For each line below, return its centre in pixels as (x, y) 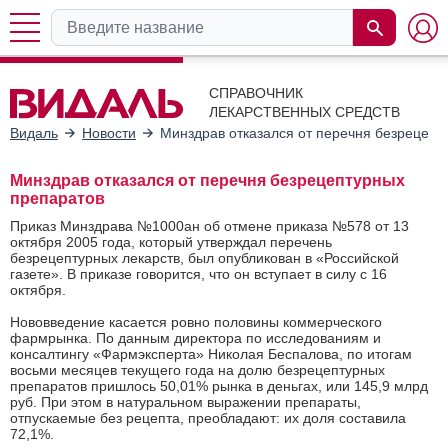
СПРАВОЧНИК (256, 93)
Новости (109, 132)
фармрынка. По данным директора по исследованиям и (195, 337)
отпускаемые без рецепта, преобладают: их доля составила (208, 417)
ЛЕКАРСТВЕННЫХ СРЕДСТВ (304, 112)
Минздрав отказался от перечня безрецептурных (207, 180)
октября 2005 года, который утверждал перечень (171, 241)
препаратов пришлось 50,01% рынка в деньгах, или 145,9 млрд (219, 385)
